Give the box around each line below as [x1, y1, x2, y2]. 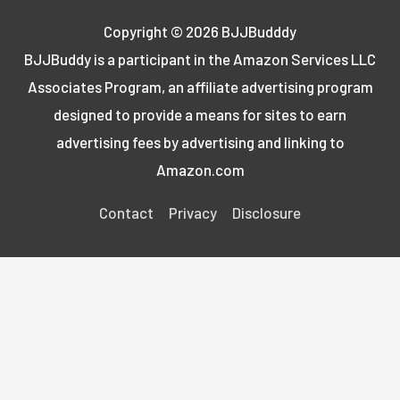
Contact [99, 204, 154, 222]
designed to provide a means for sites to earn [54, 105, 346, 124]
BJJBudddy [221, 22, 296, 41]
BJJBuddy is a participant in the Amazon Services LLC [24, 50, 376, 69]
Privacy [169, 204, 217, 222]
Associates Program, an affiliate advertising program [27, 78, 373, 96]
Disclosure [232, 204, 301, 222]
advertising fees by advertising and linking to [55, 133, 345, 152]
